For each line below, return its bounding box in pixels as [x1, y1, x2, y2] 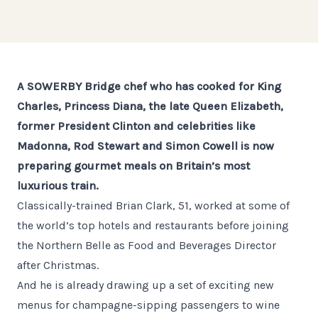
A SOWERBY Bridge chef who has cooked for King [17, 79, 281, 93]
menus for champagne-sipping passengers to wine [17, 298, 280, 312]
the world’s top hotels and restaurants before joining [17, 219, 289, 232]
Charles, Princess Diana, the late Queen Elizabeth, [17, 99, 283, 113]
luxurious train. [17, 179, 99, 192]
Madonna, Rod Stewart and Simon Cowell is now [17, 139, 274, 153]
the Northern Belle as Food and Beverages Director [17, 238, 276, 252]
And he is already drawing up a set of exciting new [17, 278, 274, 292]
